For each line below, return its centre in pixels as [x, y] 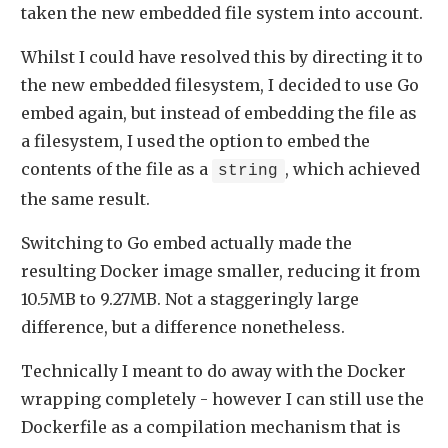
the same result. [85, 198]
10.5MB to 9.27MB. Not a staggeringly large [190, 298]
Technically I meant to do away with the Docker [213, 370]
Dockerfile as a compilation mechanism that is [211, 426]
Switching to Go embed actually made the [186, 242]
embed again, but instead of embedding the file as [219, 112]
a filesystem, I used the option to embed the [195, 140]
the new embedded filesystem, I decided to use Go [220, 84]
